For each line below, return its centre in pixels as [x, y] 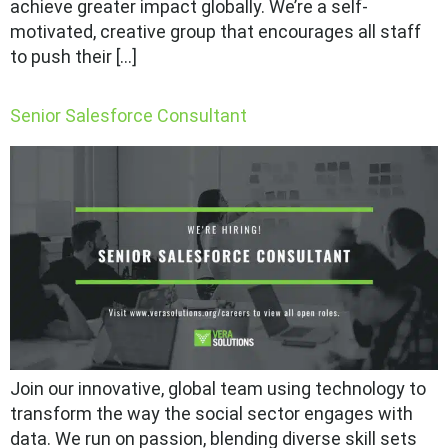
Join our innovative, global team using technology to [218, 389]
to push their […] [73, 57]
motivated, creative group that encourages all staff [215, 32]
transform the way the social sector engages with [211, 414]
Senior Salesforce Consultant [128, 116]
